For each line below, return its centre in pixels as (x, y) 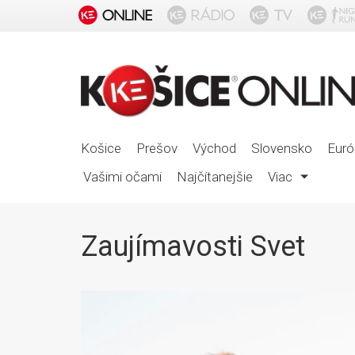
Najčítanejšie (215, 177)
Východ (214, 149)
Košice (101, 149)
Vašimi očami (122, 177)
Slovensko (282, 149)
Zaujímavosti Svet (193, 247)
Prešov (157, 149)
